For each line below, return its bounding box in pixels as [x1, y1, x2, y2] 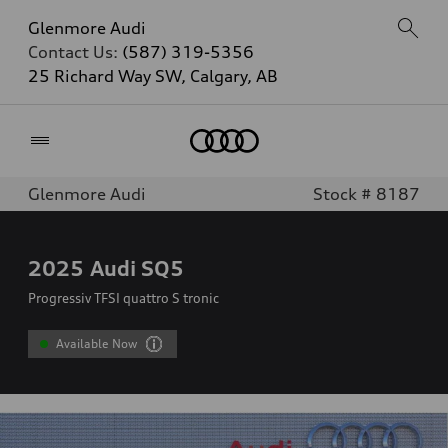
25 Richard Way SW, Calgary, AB [28, 66, 278, 86]
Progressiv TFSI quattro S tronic [28, 290, 219, 306]
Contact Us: [28, 42, 122, 62]
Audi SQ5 [90, 255, 184, 281]
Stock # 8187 [313, 184, 420, 204]
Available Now [56, 336, 138, 351]
